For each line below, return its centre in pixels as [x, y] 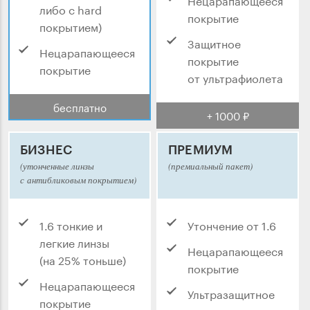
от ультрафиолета [235, 77]
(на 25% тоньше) [83, 259]
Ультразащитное [231, 293]
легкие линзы [74, 241]
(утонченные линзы [57, 166]
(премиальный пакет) [210, 166]
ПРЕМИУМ [201, 149]
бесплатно [80, 106]
